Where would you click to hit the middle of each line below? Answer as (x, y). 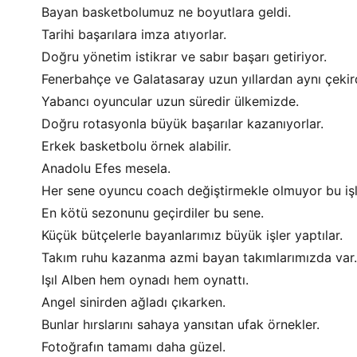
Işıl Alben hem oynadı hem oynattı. (145, 280)
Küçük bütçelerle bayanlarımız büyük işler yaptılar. (192, 235)
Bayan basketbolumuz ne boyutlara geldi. (166, 12)
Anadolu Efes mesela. (106, 168)
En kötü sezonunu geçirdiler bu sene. (153, 213)
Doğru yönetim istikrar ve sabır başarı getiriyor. (184, 57)
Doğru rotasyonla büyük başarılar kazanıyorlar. (182, 124)
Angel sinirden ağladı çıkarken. (133, 302)
